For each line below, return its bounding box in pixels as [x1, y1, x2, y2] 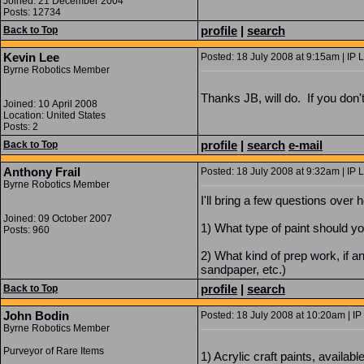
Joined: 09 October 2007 [3, 213, 112, 224]
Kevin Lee [3, 50, 59, 64]
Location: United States [3, 110, 106, 121]
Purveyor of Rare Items [3, 345, 104, 357]
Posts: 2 [3, 121, 38, 132]
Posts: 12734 [3, 6, 61, 18]
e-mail [288, 138, 323, 152]
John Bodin [3, 309, 69, 323]
